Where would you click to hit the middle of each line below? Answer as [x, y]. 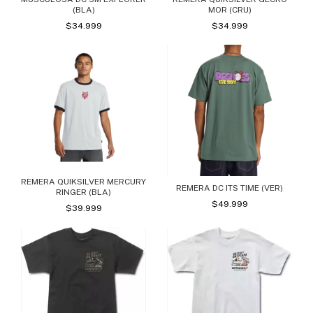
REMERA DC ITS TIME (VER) [230, 188]
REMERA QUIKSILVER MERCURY [83, 181]
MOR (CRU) [230, 9]
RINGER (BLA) [83, 192]
